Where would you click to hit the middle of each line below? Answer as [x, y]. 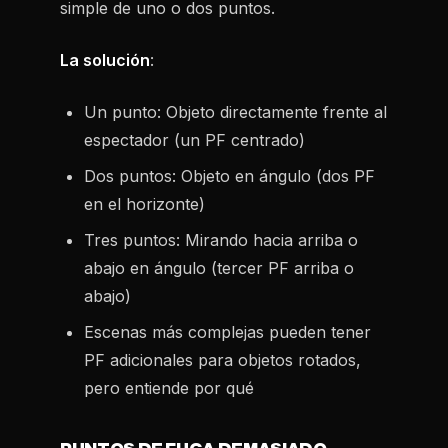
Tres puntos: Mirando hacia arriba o [221, 240]
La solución [105, 60]
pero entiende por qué [169, 388]
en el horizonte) [144, 204]
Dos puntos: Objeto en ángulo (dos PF [229, 176]
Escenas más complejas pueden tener [227, 332]
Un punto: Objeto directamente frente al [235, 112]
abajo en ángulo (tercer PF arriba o [219, 268]
